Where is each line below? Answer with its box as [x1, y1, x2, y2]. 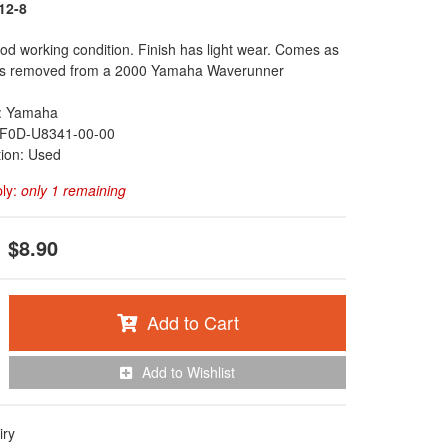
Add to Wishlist [142, 362, 235, 382]
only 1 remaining [21, 180, 126, 200]
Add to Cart [146, 309, 239, 335]
